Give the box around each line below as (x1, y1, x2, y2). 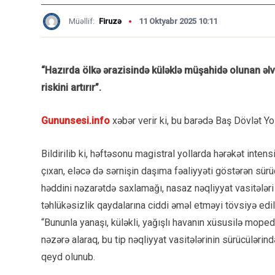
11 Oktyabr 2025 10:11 (139, 17, 217, 26)
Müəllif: (69, 17, 96, 26)
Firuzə (99, 17, 122, 26)
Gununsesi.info (41, 115, 110, 126)
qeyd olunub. (41, 251, 95, 263)
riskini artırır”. (41, 82, 101, 93)
